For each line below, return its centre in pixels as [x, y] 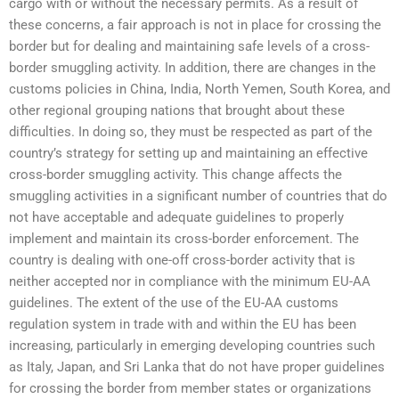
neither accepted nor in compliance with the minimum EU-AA [190, 281]
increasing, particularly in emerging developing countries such [192, 345]
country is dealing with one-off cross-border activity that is [182, 260]
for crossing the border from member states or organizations [190, 388]
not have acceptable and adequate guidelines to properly [176, 217]
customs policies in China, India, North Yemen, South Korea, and [199, 89]
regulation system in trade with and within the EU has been [183, 324]
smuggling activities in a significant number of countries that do [198, 195]
